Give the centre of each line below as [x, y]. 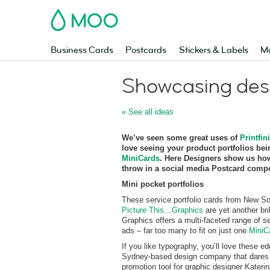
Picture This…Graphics [162, 210]
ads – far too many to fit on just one [185, 231]
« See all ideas [148, 112]
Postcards [146, 50]
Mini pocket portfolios [163, 184]
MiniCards [141, 158]
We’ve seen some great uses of [181, 138]
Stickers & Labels [213, 50]
